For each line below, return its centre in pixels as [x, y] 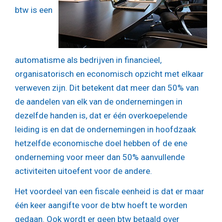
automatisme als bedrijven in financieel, [88, 60]
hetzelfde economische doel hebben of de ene [101, 143]
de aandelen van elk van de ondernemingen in [99, 101]
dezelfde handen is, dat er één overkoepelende [101, 115]
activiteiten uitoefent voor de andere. [83, 171]
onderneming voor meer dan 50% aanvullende [100, 157]
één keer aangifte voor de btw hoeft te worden [101, 205]
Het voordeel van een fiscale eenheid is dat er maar [110, 192]
